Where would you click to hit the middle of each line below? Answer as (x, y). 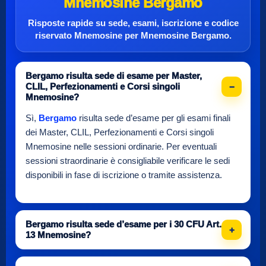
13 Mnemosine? (58, 235)
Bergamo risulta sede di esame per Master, (114, 76)
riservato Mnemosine (78, 36)
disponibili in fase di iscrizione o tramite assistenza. (124, 175)
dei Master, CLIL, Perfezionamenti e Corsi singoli (120, 132)
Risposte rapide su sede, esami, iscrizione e (119, 23)
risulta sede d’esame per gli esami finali (153, 118)
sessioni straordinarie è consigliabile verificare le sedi (128, 161)
